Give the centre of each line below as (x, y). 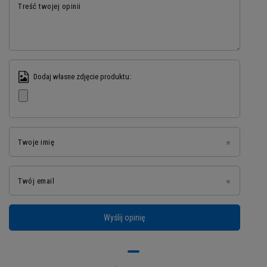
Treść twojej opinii (49, 6)
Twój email (36, 181)
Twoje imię (36, 142)
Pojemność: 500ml (61, 170)
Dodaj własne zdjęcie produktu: (82, 76)
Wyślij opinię (125, 217)
